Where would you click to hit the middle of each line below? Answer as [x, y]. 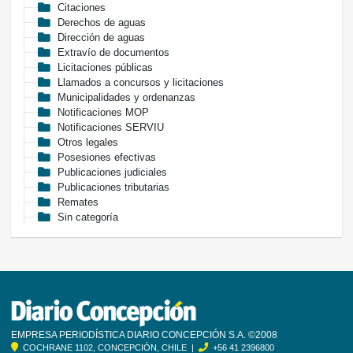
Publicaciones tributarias [113, 187]
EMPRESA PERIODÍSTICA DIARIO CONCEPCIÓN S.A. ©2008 [144, 334]
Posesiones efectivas [107, 157]
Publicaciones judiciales [112, 172]
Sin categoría [88, 217]
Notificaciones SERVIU [111, 127]
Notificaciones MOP [103, 112]
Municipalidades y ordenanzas [126, 97]
